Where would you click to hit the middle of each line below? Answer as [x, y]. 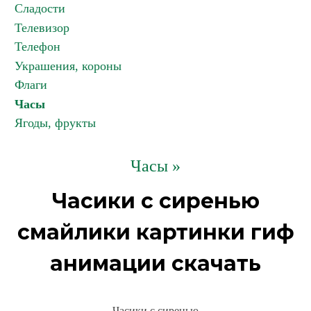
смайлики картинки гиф [155, 232]
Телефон [37, 47]
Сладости [40, 8]
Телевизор [42, 28]
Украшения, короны [68, 66]
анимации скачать [155, 263]
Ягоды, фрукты [55, 123]
